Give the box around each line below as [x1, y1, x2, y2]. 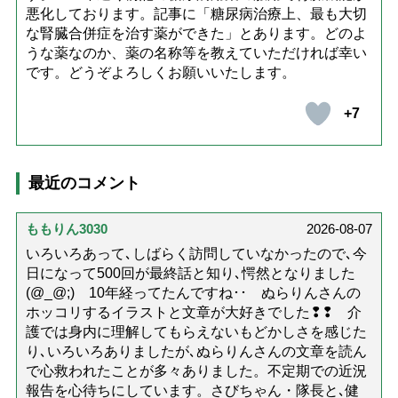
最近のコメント [28, 173, 140, 192]
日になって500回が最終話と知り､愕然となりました [25, 265, 355, 281]
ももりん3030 [25, 220, 107, 236]
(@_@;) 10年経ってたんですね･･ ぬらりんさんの [25, 284, 361, 300]
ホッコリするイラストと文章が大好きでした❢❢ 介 [25, 304, 362, 320]
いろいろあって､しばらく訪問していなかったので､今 [25, 245, 367, 261]
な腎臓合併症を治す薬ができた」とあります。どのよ [25, 25, 367, 41]
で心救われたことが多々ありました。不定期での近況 [25, 362, 367, 378]
